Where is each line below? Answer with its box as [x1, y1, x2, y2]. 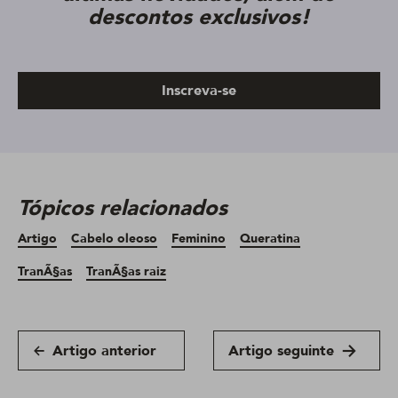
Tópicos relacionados [18, 194, 227, 224]
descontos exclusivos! [88, 3, 310, 33]
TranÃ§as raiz [86, 263, 166, 281]
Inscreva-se [162, 81, 236, 101]
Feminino [171, 230, 226, 248]
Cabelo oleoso [71, 230, 157, 248]
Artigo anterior [52, 340, 156, 361]
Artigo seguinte [228, 340, 334, 361]
